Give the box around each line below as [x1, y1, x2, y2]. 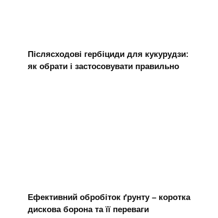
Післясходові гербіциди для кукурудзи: [27, 50, 189, 59]
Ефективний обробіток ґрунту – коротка [27, 192, 190, 202]
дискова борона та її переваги [27, 204, 149, 214]
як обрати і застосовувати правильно [27, 62, 179, 72]
